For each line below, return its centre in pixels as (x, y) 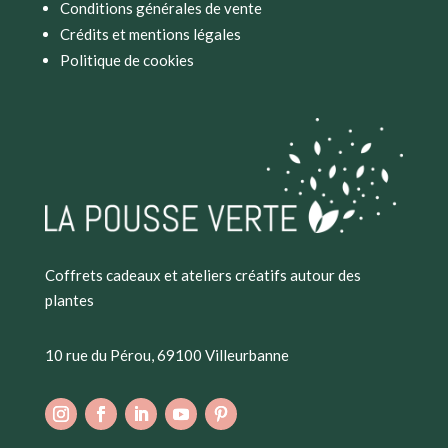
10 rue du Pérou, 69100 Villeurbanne (166, 354)
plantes (69, 299)
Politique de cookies (126, 60)
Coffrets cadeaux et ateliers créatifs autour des (202, 274)
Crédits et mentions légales (150, 34)
